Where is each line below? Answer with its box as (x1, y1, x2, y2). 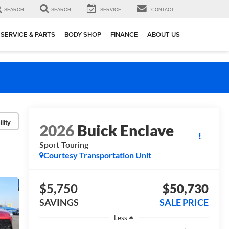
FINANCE (110, 30, 138, 40)
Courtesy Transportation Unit (43, 150, 151, 161)
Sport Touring (39, 140, 88, 150)
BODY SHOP (64, 30, 101, 40)
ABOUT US (147, 30, 180, 40)
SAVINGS (39, 197, 79, 209)
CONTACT (151, 7, 174, 13)
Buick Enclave (77, 121, 174, 140)
